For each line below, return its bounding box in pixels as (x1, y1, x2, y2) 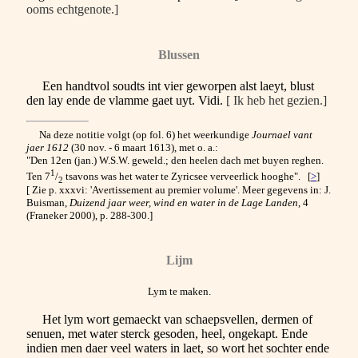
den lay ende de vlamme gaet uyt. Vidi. (26, 93, 226, 108)
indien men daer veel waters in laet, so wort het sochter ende (26, 340, 329, 355)
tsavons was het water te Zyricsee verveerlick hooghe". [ (63, 169, 311, 182)
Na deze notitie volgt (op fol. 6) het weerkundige (26, 129, 252, 141)
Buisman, (26, 197, 70, 209)
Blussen (158, 47, 200, 62)
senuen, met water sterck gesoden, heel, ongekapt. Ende (26, 326, 308, 340)
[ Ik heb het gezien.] (226, 93, 327, 108)
